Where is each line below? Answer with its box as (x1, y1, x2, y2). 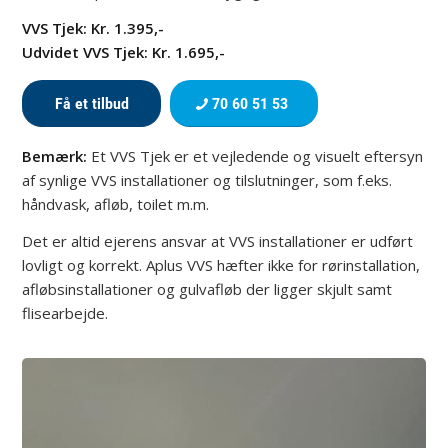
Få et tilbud (54, 94, 129, 113)
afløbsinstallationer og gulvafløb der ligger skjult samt (22, 279, 393, 299)
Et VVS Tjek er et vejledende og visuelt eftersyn (87, 146, 424, 167)
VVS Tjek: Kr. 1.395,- (22, 17, 165, 38)
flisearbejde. (22, 303, 109, 323)
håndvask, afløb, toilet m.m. (22, 194, 210, 215)
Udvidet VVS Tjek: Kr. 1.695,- (22, 41, 226, 62)
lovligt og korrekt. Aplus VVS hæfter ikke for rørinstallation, (22, 255, 421, 275)
